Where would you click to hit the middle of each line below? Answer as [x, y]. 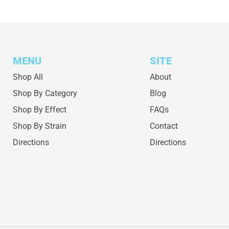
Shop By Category [45, 94]
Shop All [28, 77]
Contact [164, 126]
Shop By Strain [39, 126]
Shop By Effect [39, 110]
